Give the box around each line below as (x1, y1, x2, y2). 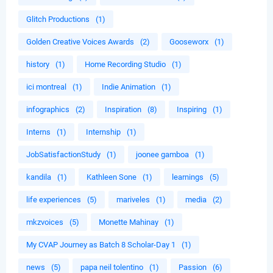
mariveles (116, 195, 150, 205)
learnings (172, 172, 204, 182)
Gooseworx (169, 37, 208, 47)
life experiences (26, 195, 81, 205)
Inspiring (177, 105, 207, 115)
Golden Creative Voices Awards (26, 37, 134, 47)
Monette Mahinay (99, 218, 158, 227)
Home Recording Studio (85, 60, 166, 69)
